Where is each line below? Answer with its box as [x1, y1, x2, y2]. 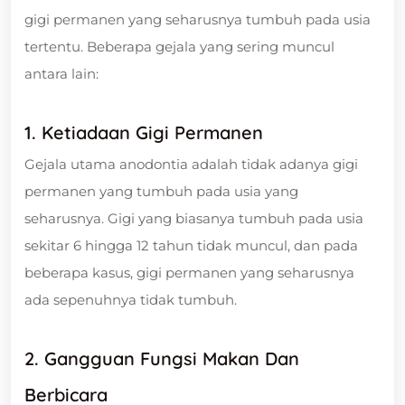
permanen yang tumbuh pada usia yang [24, 182, 298, 200]
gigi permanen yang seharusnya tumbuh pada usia [24, 10, 371, 28]
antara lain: [24, 64, 99, 82]
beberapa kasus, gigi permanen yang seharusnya [24, 263, 354, 281]
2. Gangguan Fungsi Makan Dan [24, 346, 299, 370]
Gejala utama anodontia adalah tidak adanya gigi [24, 155, 358, 173]
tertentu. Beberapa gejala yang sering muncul [24, 37, 334, 55]
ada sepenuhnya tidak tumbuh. [24, 290, 237, 308]
